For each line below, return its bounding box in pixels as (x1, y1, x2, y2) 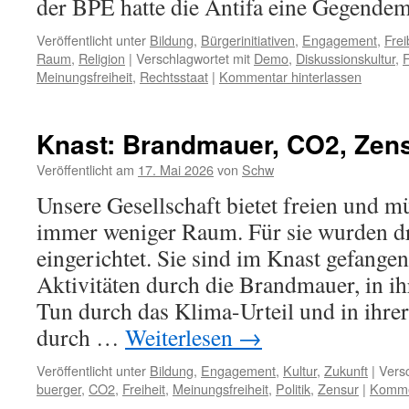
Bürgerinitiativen (201, 30, 295, 49)
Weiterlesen (125, 321, 238, 352)
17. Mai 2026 (138, 160, 214, 179)
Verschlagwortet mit (136, 48, 250, 68)
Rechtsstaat (140, 67, 208, 86)
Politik (276, 379, 310, 398)
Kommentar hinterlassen (219, 67, 362, 86)
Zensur (318, 379, 359, 398)
